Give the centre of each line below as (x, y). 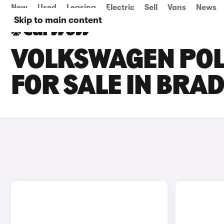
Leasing (81, 7)
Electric (120, 7)
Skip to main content (58, 20)
